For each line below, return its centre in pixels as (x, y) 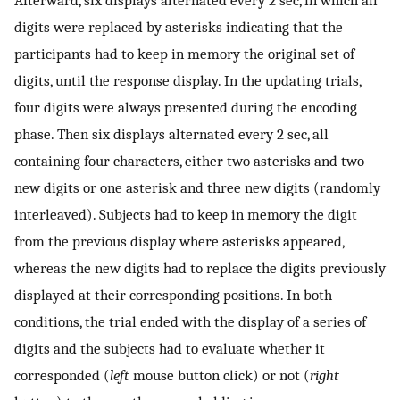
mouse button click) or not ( (220, 375)
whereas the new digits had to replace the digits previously (200, 268)
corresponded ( (62, 375)
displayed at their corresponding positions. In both (173, 295)
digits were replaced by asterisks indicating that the (179, 27)
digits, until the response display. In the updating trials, (187, 81)
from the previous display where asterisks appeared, (179, 242)
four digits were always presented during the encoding (186, 108)
